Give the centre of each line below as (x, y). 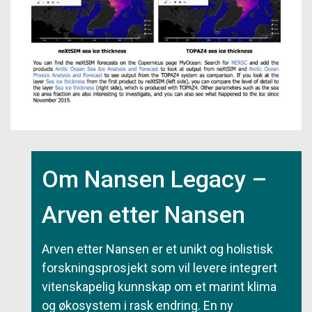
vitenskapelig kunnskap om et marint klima (159, 286)
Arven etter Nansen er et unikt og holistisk (157, 249)
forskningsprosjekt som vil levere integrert (159, 267)
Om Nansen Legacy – (154, 179)
